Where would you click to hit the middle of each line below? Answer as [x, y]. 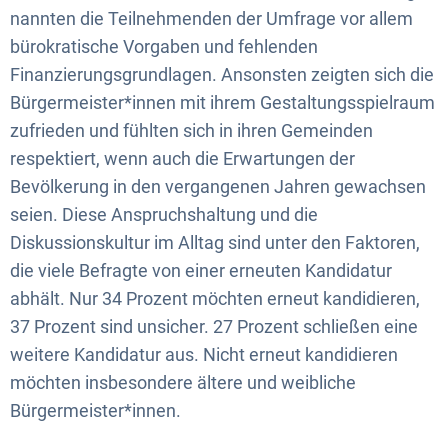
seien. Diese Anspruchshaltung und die [164, 214]
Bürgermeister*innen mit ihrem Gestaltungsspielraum [222, 102]
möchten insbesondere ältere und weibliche [183, 382]
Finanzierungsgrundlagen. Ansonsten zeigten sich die [222, 74]
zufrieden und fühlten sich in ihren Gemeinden [191, 130]
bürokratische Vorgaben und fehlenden [164, 46]
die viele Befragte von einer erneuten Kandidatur [201, 270]
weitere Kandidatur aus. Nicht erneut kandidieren [204, 354]
